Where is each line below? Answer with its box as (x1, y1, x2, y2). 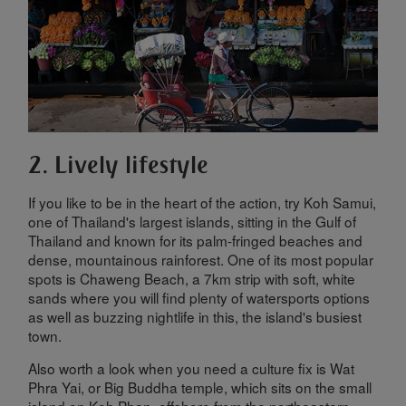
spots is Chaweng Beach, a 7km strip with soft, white (28, 267, 356, 288)
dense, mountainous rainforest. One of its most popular (28, 248, 374, 269)
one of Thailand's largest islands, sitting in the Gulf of (28, 210, 357, 231)
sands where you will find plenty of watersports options (28, 286, 371, 307)
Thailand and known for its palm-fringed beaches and (28, 229, 363, 250)
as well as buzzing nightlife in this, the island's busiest (28, 305, 362, 326)
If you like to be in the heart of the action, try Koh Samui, (28, 191, 377, 212)
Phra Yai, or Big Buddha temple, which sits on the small (28, 377, 372, 398)
